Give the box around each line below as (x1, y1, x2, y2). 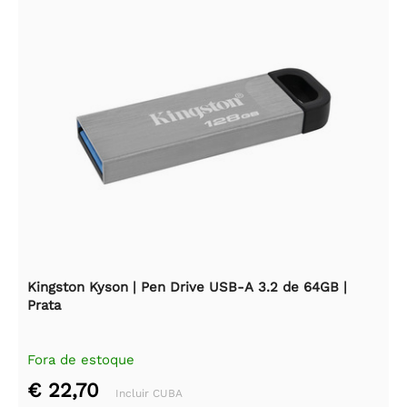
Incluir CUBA (115, 386, 183, 400)
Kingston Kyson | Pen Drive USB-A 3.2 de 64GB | (27, 278, 347, 295)
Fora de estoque (27, 351, 134, 368)
